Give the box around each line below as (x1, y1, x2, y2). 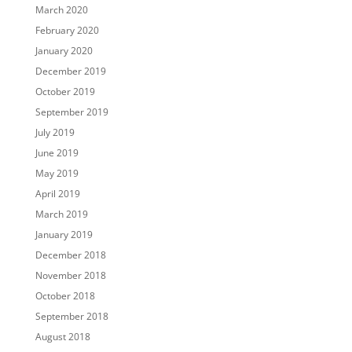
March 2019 (35, 207, 88, 222)
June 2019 (35, 146, 79, 160)
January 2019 (35, 228, 93, 242)
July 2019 (35, 126, 75, 140)
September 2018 (35, 310, 108, 324)
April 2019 (35, 187, 80, 201)
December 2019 (35, 64, 106, 79)
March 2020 (35, 3, 88, 17)
